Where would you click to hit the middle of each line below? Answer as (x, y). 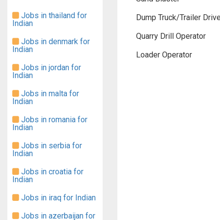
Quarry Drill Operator (171, 36)
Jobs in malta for (49, 94)
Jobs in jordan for (50, 68)
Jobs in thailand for (53, 15)
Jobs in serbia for (51, 146)
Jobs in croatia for (51, 172)
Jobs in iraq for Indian (57, 198)
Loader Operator (164, 55)
